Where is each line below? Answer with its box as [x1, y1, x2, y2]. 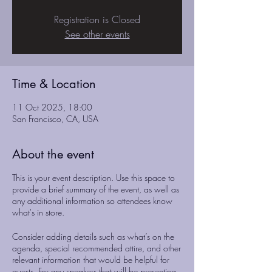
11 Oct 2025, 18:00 [12, 101, 92, 113]
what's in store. [12, 206, 64, 218]
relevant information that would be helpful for [12, 254, 169, 265]
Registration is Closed [54, 13, 140, 26]
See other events [64, 27, 130, 41]
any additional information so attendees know [12, 195, 172, 206]
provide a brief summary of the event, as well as [12, 183, 179, 195]
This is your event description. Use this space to [12, 172, 175, 183]
